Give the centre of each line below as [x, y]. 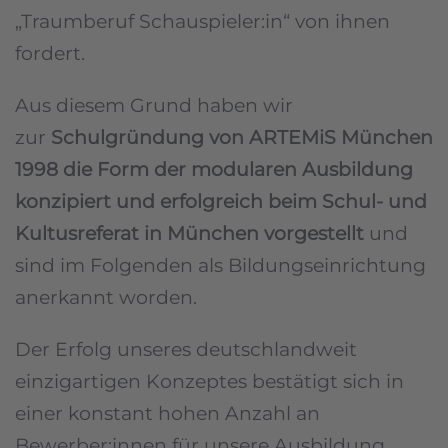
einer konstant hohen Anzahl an [167, 413]
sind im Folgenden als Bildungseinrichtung [220, 265]
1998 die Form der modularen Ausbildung [214, 169]
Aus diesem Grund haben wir [154, 105]
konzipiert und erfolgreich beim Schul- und [221, 201]
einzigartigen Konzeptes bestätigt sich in [209, 381]
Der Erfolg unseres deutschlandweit [186, 349]
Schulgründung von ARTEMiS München [242, 137]
